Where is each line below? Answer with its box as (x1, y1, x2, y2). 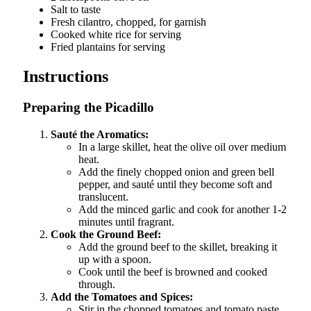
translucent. (78, 190, 128, 203)
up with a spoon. (78, 253, 151, 265)
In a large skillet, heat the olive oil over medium (78, 140, 286, 153)
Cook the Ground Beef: (51, 228, 161, 240)
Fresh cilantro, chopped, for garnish (51, 16, 206, 28)
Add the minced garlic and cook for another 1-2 (78, 203, 287, 215)
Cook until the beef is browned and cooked (78, 265, 267, 278)
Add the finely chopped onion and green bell (78, 165, 274, 178)
